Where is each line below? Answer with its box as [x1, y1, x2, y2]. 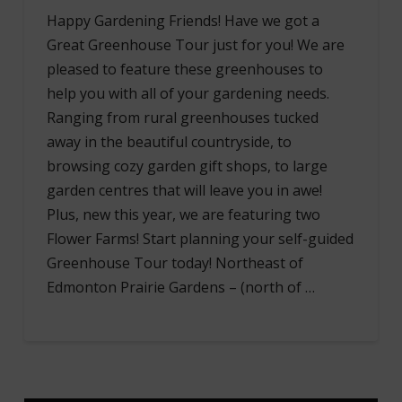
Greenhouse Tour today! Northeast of [46, 252, 303, 273]
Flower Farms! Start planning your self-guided [46, 228, 354, 249]
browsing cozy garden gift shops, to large [46, 155, 328, 176]
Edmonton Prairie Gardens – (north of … [46, 276, 315, 297]
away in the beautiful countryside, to [46, 131, 292, 152]
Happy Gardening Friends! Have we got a [46, 10, 319, 31]
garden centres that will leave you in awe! [46, 179, 322, 200]
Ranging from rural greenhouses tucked [46, 107, 319, 127]
